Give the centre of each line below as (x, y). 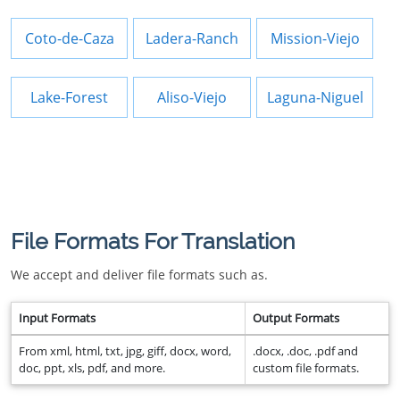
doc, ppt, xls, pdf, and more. (92, 368)
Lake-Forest (70, 97)
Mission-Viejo (315, 38)
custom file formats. (306, 368)
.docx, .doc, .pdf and (305, 351)
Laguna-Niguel (315, 97)
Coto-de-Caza (69, 38)
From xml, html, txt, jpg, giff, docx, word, (125, 351)
